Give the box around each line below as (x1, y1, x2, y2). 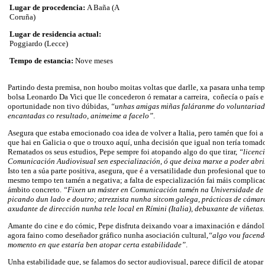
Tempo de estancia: (9, 56, 75, 65)
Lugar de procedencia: (9, 2, 87, 12)
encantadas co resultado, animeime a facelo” (8, 111, 153, 120)
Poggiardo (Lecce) (9, 38, 68, 48)
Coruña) (9, 12, 35, 21)
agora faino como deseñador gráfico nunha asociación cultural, (8, 230, 208, 240)
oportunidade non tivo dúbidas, (8, 101, 111, 111)
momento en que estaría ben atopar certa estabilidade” (8, 240, 186, 249)
